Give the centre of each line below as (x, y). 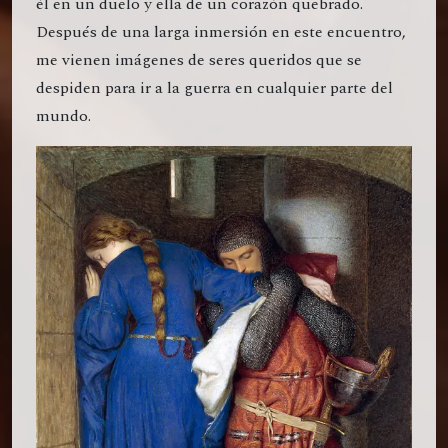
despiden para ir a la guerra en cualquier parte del (214, 88)
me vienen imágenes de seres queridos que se (199, 60)
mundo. (63, 116)
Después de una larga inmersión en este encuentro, (221, 32)
